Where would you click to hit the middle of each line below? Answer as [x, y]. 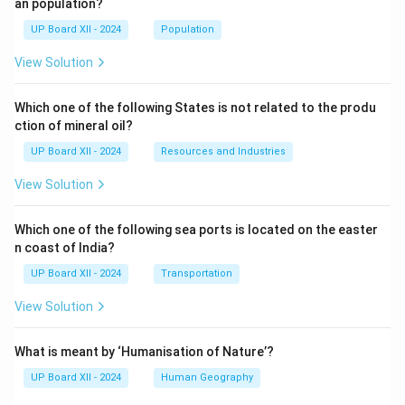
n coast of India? [65, 248]
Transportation [197, 273]
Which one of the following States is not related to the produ [195, 108]
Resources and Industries [223, 151]
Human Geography [207, 377]
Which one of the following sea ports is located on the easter [196, 230]
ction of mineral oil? [74, 126]
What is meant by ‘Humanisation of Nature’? [144, 352]
